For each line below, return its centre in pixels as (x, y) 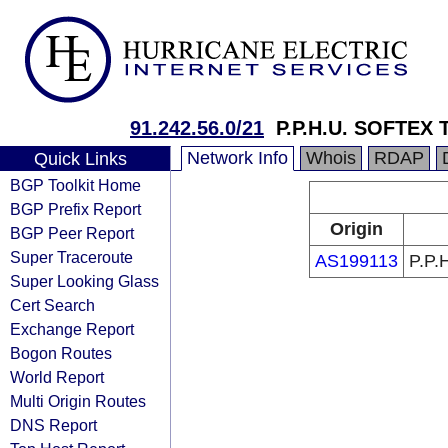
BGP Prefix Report (75, 209)
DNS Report (53, 425)
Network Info (237, 158)
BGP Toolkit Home (75, 185)
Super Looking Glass (84, 281)
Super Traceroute (71, 257)
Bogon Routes (61, 353)
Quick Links (80, 159)
